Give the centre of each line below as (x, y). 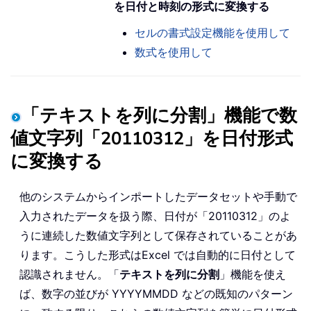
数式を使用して (174, 52)
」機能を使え (253, 275)
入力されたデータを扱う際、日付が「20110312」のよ (155, 216)
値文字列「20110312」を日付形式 (152, 139)
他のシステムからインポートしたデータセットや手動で (158, 197)
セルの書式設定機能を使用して (213, 33)
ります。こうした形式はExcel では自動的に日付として (158, 255)
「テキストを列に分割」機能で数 (159, 116)
